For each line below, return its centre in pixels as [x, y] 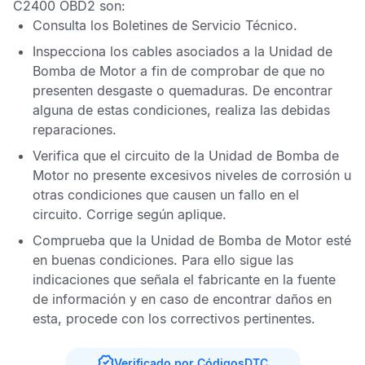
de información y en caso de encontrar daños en [182, 299]
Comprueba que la [92, 240]
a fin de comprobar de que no [231, 71]
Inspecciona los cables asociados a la [151, 51]
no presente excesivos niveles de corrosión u [210, 175]
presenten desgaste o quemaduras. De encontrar [182, 90]
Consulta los [73, 25]
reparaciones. [75, 130]
